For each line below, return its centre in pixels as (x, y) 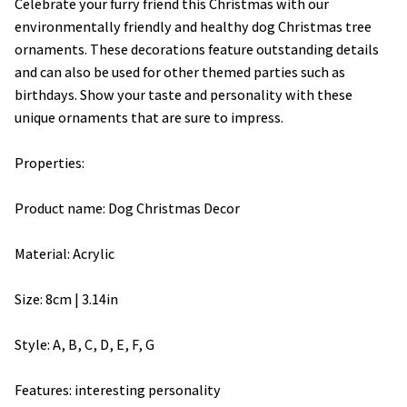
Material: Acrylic (65, 253)
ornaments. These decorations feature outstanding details (197, 49)
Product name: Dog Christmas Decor (127, 208)
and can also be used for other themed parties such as (180, 72)
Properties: (50, 163)
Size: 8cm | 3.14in (66, 299)
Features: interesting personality (118, 390)
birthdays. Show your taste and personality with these (184, 94)
